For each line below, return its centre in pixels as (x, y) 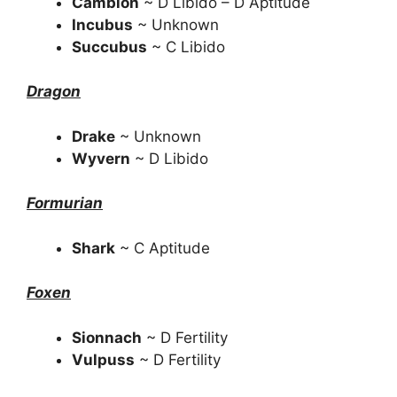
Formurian (65, 203)
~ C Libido (186, 47)
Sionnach (107, 337)
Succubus (109, 47)
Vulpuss (103, 359)
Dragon (54, 91)
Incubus (102, 24)
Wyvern (101, 158)
